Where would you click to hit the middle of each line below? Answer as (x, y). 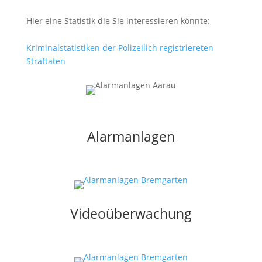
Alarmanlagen (131, 136)
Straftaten (46, 61)
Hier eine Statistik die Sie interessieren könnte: (118, 21)
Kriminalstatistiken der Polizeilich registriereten (120, 48)
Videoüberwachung (131, 213)
